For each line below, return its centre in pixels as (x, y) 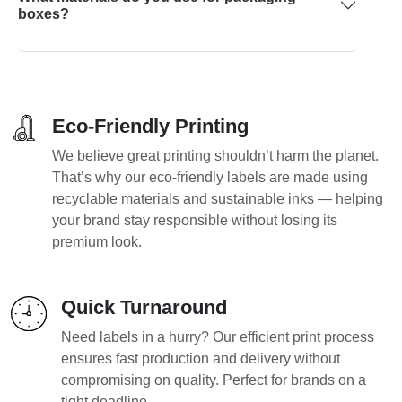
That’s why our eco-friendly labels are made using (210, 177)
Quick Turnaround (144, 307)
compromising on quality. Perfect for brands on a (213, 380)
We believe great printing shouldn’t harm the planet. (215, 155)
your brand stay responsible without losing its (194, 220)
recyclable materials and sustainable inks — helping (217, 198)
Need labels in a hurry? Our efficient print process (217, 336)
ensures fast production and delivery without (200, 358)
